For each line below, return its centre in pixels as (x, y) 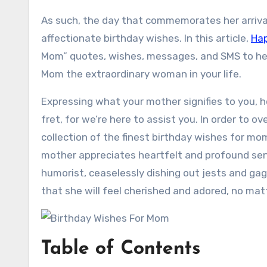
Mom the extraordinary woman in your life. (141, 74)
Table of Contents (121, 249)
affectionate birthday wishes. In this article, (146, 38)
